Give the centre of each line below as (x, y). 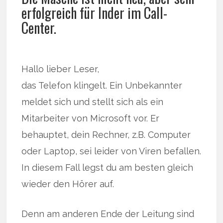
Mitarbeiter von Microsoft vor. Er (91, 118)
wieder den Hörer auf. (68, 184)
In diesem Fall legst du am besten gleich (108, 168)
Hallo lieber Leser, (60, 69)
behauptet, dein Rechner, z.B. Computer (106, 135)
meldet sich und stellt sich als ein (93, 102)
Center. (39, 28)
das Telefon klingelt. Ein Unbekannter (102, 86)
